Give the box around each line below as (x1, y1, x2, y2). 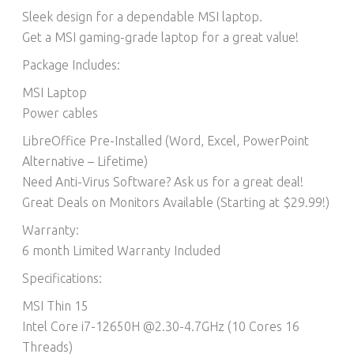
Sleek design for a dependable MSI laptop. (22, 9, 263, 24)
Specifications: (22, 270, 103, 285)
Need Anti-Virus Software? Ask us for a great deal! (22, 174, 304, 189)
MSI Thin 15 (22, 298, 89, 313)
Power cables (22, 105, 99, 120)
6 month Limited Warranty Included (22, 243, 221, 258)
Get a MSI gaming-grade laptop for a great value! (22, 29, 299, 44)
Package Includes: (22, 57, 121, 72)
